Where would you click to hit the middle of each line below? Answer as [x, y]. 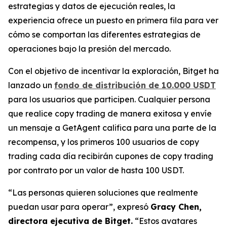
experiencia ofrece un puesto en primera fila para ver [113, 20]
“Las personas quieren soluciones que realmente [103, 192]
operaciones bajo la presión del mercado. [89, 48]
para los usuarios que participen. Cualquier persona [109, 99]
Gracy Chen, [176, 206]
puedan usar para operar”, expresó [79, 206]
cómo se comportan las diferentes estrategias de [104, 34]
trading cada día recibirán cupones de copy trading [111, 156]
